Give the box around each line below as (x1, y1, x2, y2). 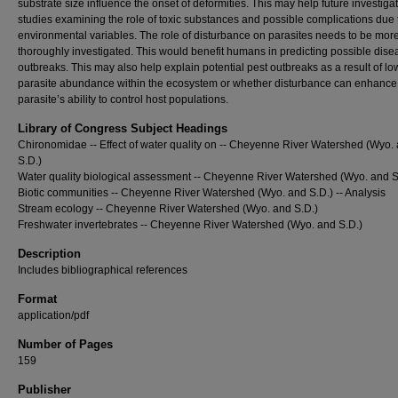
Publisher (18, 382, 71, 396)
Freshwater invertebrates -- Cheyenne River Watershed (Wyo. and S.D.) (18, 218, 362, 231)
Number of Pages (18, 337, 113, 351)
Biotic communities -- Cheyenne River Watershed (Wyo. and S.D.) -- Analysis (18, 186, 386, 199)
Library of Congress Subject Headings (18, 121, 227, 135)
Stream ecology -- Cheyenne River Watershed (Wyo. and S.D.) (18, 202, 318, 215)
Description (18, 246, 81, 260)
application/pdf (18, 308, 89, 322)
